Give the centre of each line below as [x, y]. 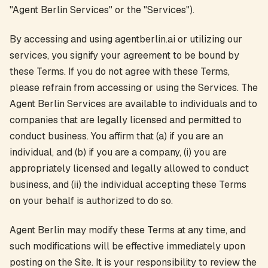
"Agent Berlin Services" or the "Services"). [102, 10]
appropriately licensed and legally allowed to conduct [129, 168]
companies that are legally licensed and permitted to [126, 120]
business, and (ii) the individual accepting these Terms [128, 185]
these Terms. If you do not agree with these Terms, [120, 71]
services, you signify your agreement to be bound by [124, 55]
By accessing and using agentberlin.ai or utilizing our [126, 39]
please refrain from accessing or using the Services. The [134, 88]
